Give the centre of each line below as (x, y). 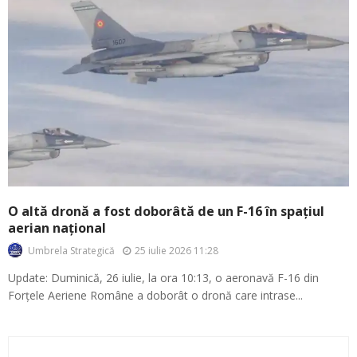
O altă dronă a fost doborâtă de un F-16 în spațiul (166, 212)
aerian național (57, 228)
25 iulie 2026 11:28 (177, 250)
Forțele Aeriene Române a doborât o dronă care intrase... (155, 296)
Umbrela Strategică (71, 251)
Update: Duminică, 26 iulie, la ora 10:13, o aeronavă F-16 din (163, 278)
